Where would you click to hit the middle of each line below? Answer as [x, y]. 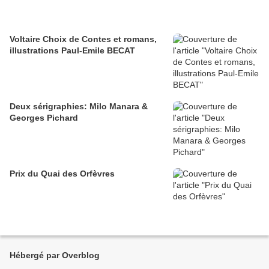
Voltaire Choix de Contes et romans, [83, 39]
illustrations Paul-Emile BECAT [72, 51]
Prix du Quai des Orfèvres [62, 174]
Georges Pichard [44, 118]
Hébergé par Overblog [55, 255]
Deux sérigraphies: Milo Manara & [79, 107]
